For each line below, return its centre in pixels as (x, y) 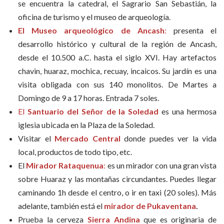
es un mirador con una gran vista (161, 165)
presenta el (191, 30)
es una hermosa (189, 111)
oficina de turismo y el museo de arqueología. (94, 16)
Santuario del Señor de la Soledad (93, 111)
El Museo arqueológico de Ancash (91, 30)
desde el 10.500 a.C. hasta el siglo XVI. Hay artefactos (117, 57)
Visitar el (36, 138)
